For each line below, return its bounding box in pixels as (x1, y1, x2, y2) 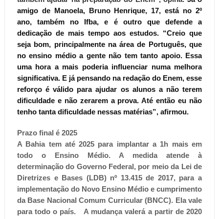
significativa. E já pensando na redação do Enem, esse (17, 73, 202, 82)
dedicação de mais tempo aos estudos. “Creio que (17, 28, 202, 37)
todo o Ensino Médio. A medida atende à (17, 151, 202, 159)
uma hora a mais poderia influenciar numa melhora (17, 62, 202, 71)
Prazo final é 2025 (17, 128, 77, 137)
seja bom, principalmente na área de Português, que (17, 40, 202, 48)
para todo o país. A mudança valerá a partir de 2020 (17, 207, 202, 216)
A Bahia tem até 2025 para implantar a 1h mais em (17, 139, 202, 148)
